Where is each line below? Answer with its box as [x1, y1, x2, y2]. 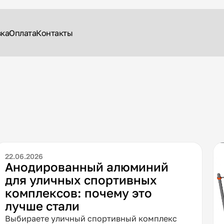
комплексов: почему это [4, 185, 152, 200]
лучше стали [4, 198, 79, 213]
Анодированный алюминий [4, 159, 168, 174]
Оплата [9, 27, 36, 38]
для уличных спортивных [4, 172, 157, 187]
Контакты [36, 27, 73, 38]
